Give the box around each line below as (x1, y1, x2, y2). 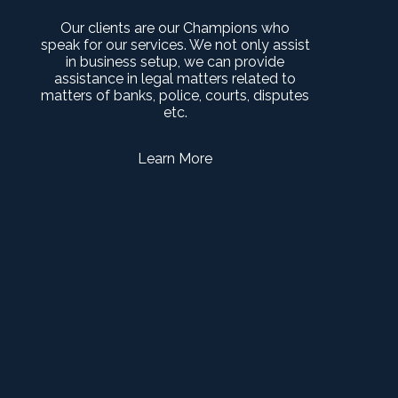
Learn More (138, 150, 213, 167)
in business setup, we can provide (66, 53, 285, 70)
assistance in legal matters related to (54, 70, 297, 87)
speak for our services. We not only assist (40, 36, 310, 53)
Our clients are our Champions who (60, 20, 291, 36)
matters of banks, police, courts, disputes (41, 87, 310, 104)
